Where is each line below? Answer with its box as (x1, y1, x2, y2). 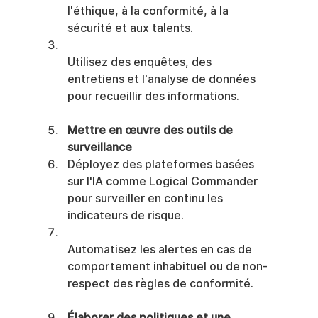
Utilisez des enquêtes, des (67, 55, 214, 69)
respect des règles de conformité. (67, 276, 253, 290)
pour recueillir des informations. (67, 89, 239, 103)
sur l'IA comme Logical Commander (67, 174, 261, 188)
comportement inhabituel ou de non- (67, 259, 268, 273)
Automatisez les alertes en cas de (67, 242, 255, 256)
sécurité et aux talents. (67, 21, 193, 35)
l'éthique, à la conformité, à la (67, 4, 231, 18)
